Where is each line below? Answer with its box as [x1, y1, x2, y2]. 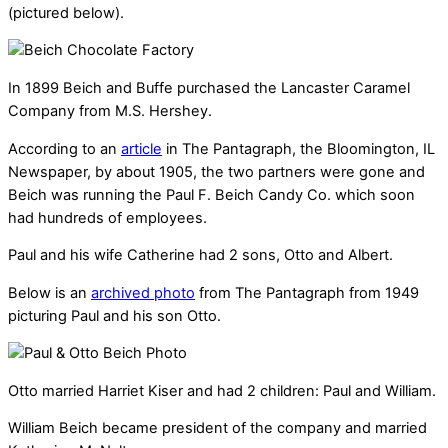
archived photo [91, 283, 195, 302]
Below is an [8, 283, 91, 302]
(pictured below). [8, 3, 124, 22]
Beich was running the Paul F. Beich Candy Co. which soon [8, 185, 415, 204]
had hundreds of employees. [8, 208, 207, 227]
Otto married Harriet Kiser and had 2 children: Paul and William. [8, 381, 436, 400]
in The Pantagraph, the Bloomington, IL [162, 139, 435, 158]
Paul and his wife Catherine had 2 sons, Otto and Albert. [8, 246, 401, 265]
